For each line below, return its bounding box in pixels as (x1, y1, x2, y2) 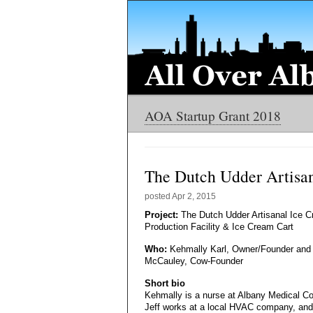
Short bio (145, 278, 185, 289)
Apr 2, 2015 (172, 191, 216, 201)
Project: (145, 210, 178, 220)
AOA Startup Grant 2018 (145, 107, 281, 124)
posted (145, 191, 172, 201)
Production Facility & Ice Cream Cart (145, 221, 293, 232)
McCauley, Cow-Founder (145, 256, 243, 266)
